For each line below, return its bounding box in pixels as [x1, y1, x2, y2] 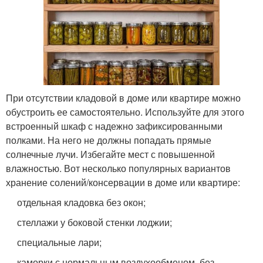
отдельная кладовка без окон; [17, 195, 146, 209]
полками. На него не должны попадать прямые [6, 133, 211, 147]
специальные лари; [17, 235, 102, 249]
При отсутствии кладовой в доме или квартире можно [6, 90, 241, 104]
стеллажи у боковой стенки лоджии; [17, 215, 173, 229]
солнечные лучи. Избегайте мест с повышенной [6, 147, 215, 161]
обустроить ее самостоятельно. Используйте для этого [6, 104, 244, 119]
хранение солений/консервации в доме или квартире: [6, 175, 240, 189]
